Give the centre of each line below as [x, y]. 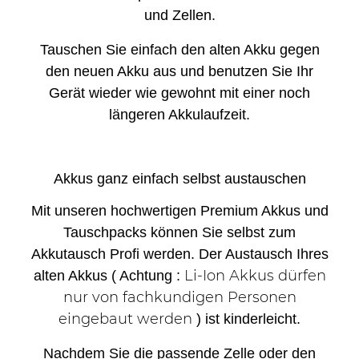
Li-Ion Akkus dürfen [255, 275]
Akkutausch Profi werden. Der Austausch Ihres [179, 254]
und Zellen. [179, 15]
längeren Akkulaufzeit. [179, 114]
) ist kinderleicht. [246, 319]
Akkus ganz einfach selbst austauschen [179, 178]
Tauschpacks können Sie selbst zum [179, 232]
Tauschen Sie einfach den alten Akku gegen [179, 49]
